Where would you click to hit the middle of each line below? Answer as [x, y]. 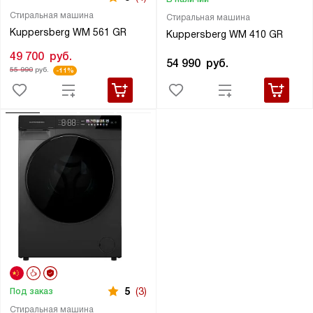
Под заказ [31, 292]
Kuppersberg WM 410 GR [224, 35]
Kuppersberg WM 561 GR [68, 32]
